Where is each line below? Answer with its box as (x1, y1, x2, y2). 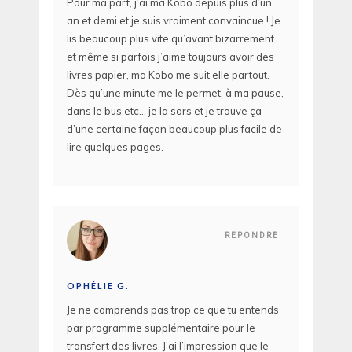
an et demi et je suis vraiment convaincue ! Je (67, 14, 280, 27)
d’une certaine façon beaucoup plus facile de (67, 123, 282, 136)
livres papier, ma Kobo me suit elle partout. (67, 68, 269, 82)
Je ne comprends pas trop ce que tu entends (67, 302, 279, 316)
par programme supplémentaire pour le (67, 321, 255, 334)
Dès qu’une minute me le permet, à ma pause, (67, 86, 284, 100)
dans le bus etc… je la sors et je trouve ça (67, 104, 262, 118)
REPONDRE (225, 230, 279, 240)
